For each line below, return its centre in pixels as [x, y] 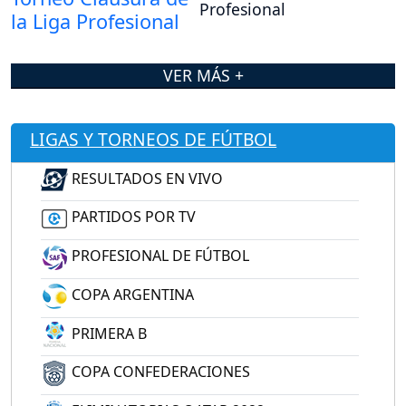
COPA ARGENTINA [131, 294]
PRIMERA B [107, 333]
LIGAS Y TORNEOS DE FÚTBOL [154, 139]
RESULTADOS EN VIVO [145, 178]
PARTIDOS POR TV [132, 217]
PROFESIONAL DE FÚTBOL [159, 256]
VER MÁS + [203, 75]
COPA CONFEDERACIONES [159, 372]
